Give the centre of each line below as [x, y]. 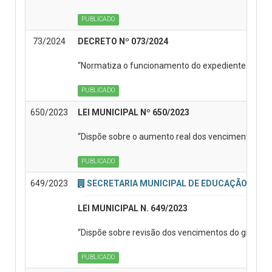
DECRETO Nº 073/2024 [123, 41]
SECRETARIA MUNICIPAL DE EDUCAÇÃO [167, 183]
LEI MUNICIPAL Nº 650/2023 [134, 112]
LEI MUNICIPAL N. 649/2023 [133, 208]
